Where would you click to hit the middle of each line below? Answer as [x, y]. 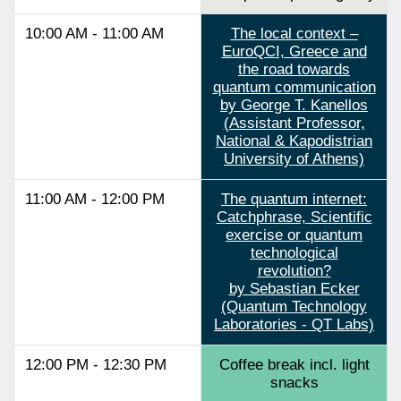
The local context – [294, 33]
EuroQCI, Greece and [294, 51]
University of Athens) [294, 158]
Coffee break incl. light [294, 364]
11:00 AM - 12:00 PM [95, 199]
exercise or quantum [294, 235]
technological [294, 252]
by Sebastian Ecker [294, 288]
